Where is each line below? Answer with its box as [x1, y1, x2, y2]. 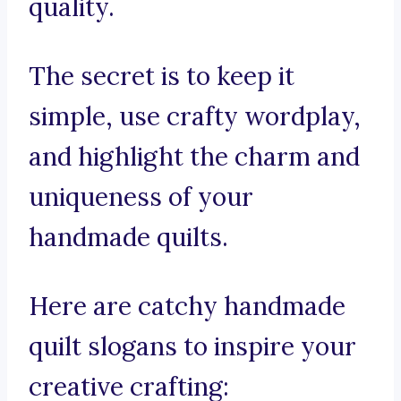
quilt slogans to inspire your [29, 330, 356, 363]
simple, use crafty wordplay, [29, 100, 361, 133]
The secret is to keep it [29, 60, 294, 93]
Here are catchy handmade [29, 290, 346, 323]
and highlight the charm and [29, 141, 360, 174]
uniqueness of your [29, 181, 253, 214]
